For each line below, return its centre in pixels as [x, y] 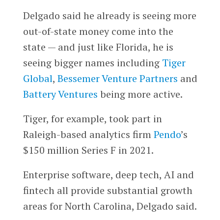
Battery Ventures [60, 94]
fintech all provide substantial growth [108, 191]
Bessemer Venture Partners [117, 79]
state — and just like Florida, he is [98, 47]
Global [38, 79]
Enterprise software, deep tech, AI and [108, 175]
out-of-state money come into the [98, 31]
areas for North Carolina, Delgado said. [110, 206]
